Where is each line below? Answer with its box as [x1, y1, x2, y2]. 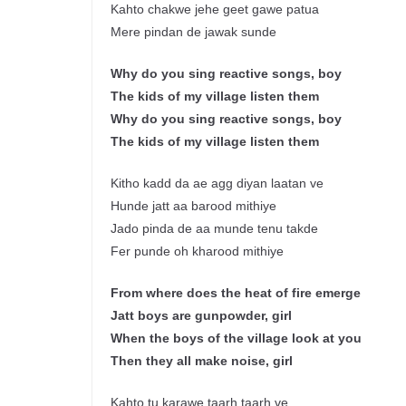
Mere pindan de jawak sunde [111, 24, 276, 40]
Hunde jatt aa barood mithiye [111, 198, 276, 214]
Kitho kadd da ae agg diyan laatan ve [111, 176, 324, 191]
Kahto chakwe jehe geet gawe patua [111, 2, 319, 17]
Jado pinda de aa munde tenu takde [111, 221, 318, 237]
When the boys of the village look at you [111, 331, 362, 346]
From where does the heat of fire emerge [111, 285, 361, 301]
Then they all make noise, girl [111, 353, 293, 369]
